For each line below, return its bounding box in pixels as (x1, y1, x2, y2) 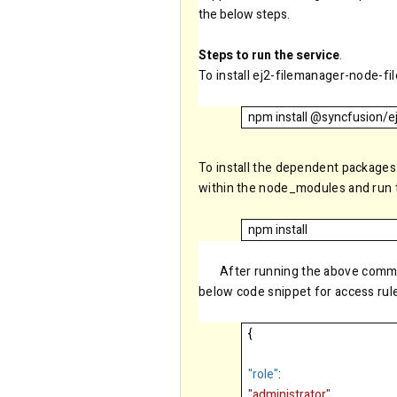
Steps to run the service (198, 46, 339, 66)
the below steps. (198, 5, 290, 25)
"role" (248, 365, 279, 385)
